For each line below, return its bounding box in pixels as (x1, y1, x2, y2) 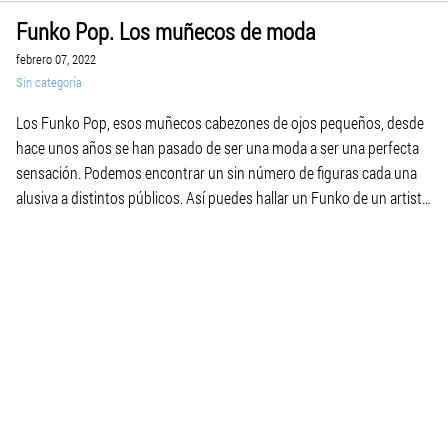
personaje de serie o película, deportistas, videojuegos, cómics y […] (16, 211, 422, 233)
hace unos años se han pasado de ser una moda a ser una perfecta (16, 136, 419, 158)
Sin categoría (16, 72, 82, 91)
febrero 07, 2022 (16, 49, 96, 68)
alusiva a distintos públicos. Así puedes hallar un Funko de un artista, (16, 186, 432, 208)
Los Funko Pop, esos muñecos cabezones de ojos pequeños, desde (16, 111, 424, 133)
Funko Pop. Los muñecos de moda (16, 15, 316, 46)
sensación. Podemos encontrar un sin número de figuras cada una (16, 161, 417, 183)
